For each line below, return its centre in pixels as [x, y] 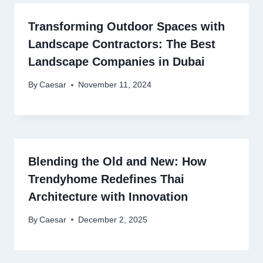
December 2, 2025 [113, 220]
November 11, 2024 [115, 85]
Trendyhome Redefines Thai [106, 179]
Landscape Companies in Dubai [117, 62]
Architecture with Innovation [108, 197]
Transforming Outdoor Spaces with [127, 27]
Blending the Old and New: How [117, 162]
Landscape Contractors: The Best [122, 44]
